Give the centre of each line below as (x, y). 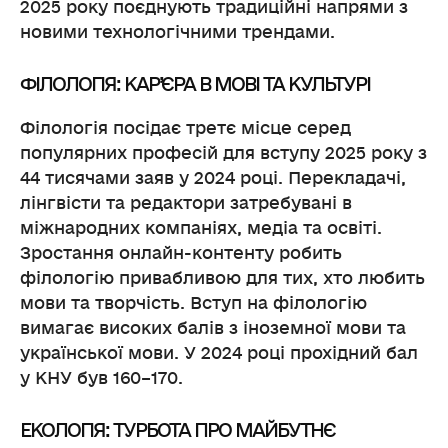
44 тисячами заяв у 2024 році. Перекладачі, (213, 178)
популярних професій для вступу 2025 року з (223, 153)
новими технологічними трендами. (177, 32)
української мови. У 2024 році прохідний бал (219, 353)
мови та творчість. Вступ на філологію (193, 303)
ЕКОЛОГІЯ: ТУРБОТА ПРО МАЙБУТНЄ (177, 430)
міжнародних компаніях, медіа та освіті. (201, 228)
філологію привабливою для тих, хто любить (222, 278)
